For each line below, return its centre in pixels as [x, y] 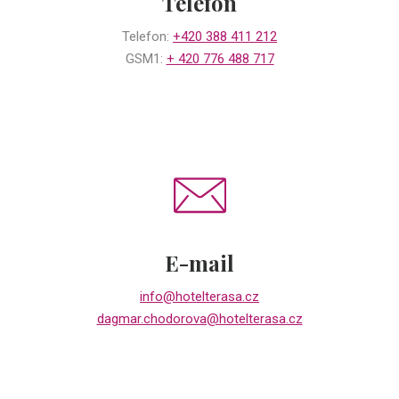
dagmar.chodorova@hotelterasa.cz [199, 318]
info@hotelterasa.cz [199, 296]
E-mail [199, 262]
